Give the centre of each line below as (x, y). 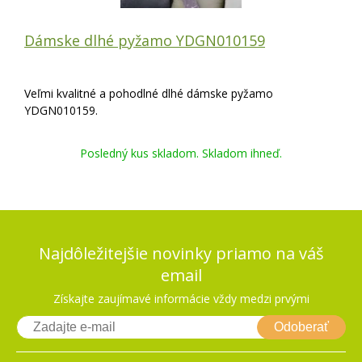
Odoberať (301, 327)
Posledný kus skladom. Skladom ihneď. (181, 153)
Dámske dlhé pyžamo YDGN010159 (145, 40)
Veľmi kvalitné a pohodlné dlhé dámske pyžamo (149, 93)
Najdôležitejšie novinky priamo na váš (181, 253)
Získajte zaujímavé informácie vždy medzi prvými (181, 299)
